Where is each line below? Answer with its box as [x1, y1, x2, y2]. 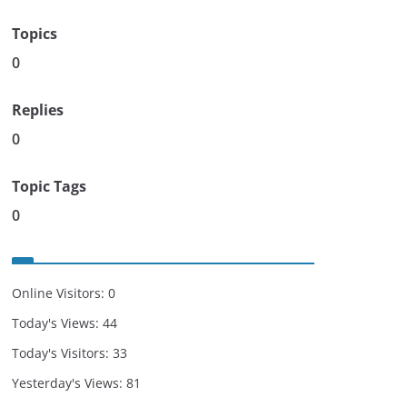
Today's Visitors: [12, 344, 113, 362]
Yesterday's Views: [12, 374, 126, 392]
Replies [12, 100, 64, 120]
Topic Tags [12, 176, 86, 196]
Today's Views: [12, 314, 103, 332]
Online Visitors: [12, 284, 108, 302]
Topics [12, 24, 57, 44]
